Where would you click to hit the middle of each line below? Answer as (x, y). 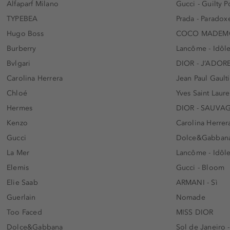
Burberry (22, 48)
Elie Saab (22, 182)
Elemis (18, 167)
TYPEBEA (22, 18)
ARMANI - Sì (197, 182)
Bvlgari (19, 63)
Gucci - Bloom (200, 167)
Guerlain (21, 197)
